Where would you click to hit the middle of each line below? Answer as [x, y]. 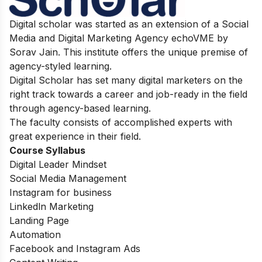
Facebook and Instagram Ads [75, 248]
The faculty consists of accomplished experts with [121, 122]
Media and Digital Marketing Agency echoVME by [119, 38]
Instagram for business [61, 192]
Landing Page [39, 220]
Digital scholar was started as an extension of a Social [129, 24]
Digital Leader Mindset [58, 164]
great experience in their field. [75, 136]
